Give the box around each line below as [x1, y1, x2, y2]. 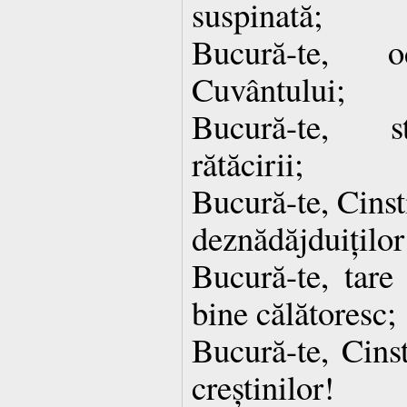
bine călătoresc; [192, 289, 396, 334]
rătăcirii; [192, 140, 303, 185]
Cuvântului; [192, 65, 345, 111]
